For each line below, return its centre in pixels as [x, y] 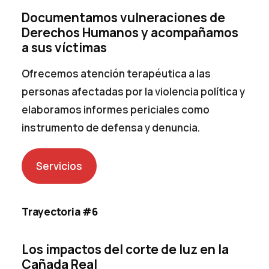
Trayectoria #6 [60, 211]
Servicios [59, 166]
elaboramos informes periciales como [116, 109]
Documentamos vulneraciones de [124, 17]
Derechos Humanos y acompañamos [130, 32]
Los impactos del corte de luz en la [125, 249]
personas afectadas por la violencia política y [134, 91]
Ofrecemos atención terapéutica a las [116, 73]
